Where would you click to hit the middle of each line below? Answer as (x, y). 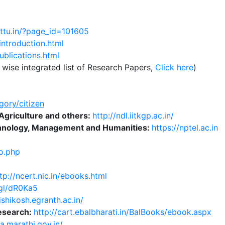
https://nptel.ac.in (185, 128)
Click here (174, 67)
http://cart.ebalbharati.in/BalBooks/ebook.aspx (122, 212)
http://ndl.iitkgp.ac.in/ (133, 116)
